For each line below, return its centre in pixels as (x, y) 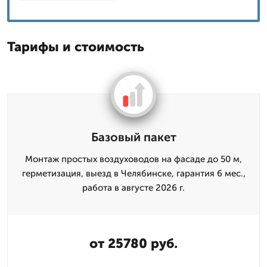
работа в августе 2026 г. (133, 188)
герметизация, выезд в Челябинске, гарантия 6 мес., (133, 173)
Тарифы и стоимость (76, 47)
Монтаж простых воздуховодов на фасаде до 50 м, (133, 159)
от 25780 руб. (133, 243)
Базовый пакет (133, 137)
